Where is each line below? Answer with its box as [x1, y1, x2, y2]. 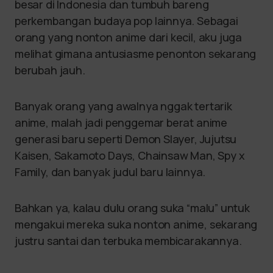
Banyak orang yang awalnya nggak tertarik [15, 99, 232, 113]
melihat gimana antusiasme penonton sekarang [15, 46, 257, 61]
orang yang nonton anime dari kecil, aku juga [15, 30, 243, 44]
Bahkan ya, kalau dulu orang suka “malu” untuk [15, 200, 250, 215]
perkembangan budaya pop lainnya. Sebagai [15, 13, 238, 28]
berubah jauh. [15, 63, 88, 77]
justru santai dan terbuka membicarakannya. [15, 233, 242, 248]
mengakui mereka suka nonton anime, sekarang [15, 217, 258, 232]
